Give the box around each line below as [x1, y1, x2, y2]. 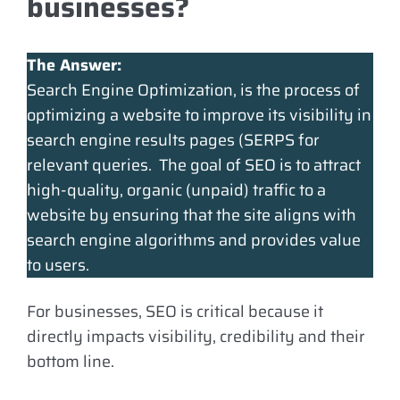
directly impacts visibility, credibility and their [27, 324, 365, 349]
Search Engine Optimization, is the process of [27, 78, 360, 103]
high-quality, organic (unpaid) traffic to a [27, 178, 326, 203]
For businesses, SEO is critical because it [27, 299, 323, 324]
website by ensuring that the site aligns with [27, 203, 356, 228]
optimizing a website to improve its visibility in [27, 103, 371, 128]
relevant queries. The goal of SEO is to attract [27, 153, 361, 178]
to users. [27, 253, 89, 278]
